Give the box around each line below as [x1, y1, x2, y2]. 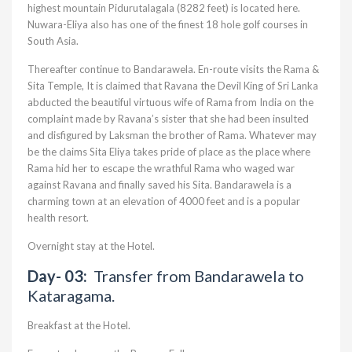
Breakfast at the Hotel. [27, 319, 130, 332]
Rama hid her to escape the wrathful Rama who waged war [27, 162, 295, 174]
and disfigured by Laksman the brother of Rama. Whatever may [27, 129, 317, 141]
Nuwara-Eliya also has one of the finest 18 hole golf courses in [27, 18, 308, 31]
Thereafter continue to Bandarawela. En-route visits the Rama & [27, 63, 319, 75]
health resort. [27, 211, 89, 224]
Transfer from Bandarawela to [93, 266, 304, 285]
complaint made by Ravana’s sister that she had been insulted [27, 112, 309, 125]
